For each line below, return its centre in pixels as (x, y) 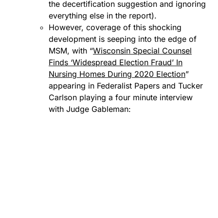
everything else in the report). (103, 16)
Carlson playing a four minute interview (121, 97)
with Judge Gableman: (90, 109)
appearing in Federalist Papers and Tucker (126, 86)
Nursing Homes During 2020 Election (117, 74)
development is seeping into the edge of (123, 39)
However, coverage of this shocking (115, 27)
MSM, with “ (71, 51)
